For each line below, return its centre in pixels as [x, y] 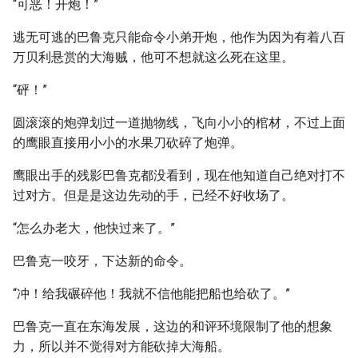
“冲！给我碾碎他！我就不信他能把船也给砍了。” [151, 294]
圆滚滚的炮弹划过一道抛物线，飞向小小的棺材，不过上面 [179, 123]
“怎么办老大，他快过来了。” [94, 228]
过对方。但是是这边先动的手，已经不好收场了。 [153, 195]
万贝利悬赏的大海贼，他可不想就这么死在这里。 [153, 57]
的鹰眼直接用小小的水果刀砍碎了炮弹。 [128, 143]
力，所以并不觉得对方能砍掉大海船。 [121, 346]
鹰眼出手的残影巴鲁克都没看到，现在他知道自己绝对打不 [179, 175]
